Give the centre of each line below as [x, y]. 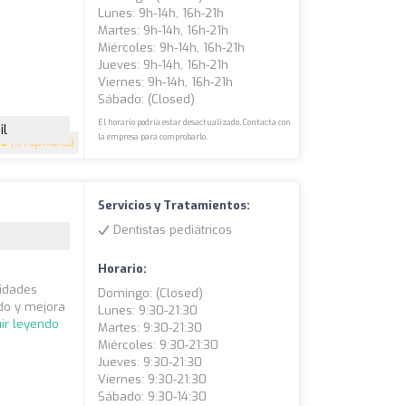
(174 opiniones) [41, 143]
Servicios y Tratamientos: [174, 206]
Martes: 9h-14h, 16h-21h [164, 31]
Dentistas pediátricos [171, 230]
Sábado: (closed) [147, 100]
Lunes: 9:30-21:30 [148, 311]
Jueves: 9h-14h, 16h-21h [164, 65]
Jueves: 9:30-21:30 [150, 362]
